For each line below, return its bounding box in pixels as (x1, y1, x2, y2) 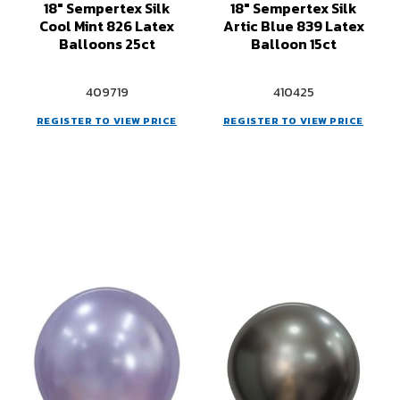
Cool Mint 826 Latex (39, 15, 174, 37)
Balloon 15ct (250, 33, 337, 54)
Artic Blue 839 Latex (222, 15, 364, 37)
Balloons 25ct (58, 33, 155, 54)
